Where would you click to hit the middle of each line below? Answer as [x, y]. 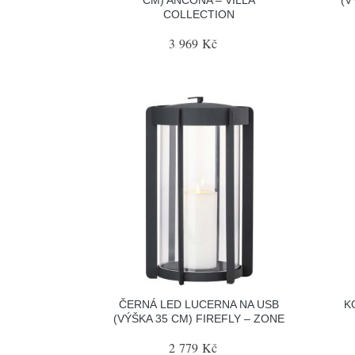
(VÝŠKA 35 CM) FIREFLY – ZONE [199, 319]
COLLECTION [199, 14]
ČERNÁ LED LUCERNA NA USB [199, 304]
